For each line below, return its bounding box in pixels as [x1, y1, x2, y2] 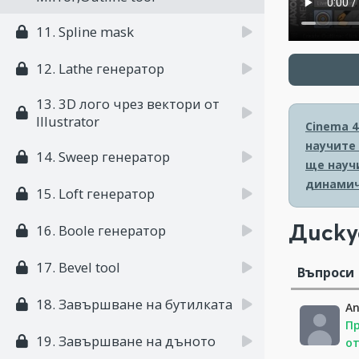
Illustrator [36, 112, 99, 131]
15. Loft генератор [36, 184, 155, 203]
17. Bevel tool [36, 258, 120, 276]
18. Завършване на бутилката [36, 295, 232, 313]
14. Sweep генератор [36, 147, 170, 166]
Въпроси [297, 263, 355, 281]
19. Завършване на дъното [36, 332, 216, 350]
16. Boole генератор [36, 221, 166, 240]
